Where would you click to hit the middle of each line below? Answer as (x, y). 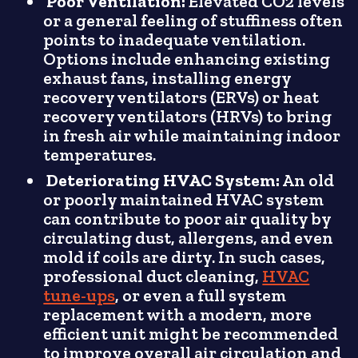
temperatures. (100, 155)
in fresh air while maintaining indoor (192, 136)
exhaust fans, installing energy (167, 79)
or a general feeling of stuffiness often (193, 21)
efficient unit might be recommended (191, 334)
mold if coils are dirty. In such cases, (185, 258)
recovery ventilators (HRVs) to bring (188, 117)
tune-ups (80, 296)
